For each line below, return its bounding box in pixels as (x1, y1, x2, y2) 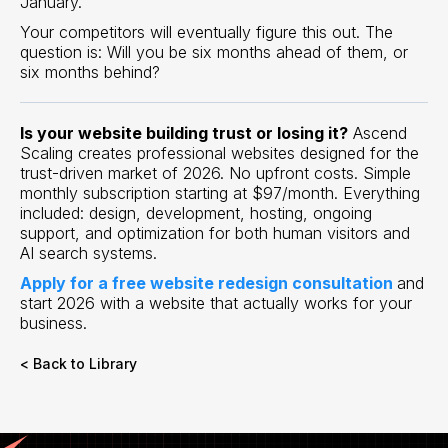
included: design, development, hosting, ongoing (20, 202, 372, 223)
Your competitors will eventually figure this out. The (20, 21, 393, 42)
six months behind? (20, 61, 160, 82)
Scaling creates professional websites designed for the (20, 142, 419, 163)
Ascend (348, 122, 407, 143)
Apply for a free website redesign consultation (20, 272, 397, 293)
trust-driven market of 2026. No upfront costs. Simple (20, 162, 411, 183)
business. (20, 312, 87, 333)
